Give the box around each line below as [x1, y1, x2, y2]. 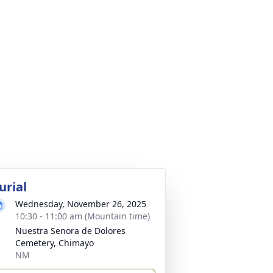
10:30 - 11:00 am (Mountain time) [15, 210, 150, 222]
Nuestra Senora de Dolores [15, 225, 126, 236]
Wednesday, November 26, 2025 [15, 198, 146, 210]
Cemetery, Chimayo [15, 237, 94, 249]
